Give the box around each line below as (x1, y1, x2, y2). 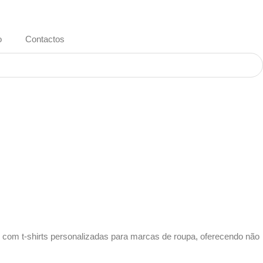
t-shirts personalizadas (22, 231, 109, 242)
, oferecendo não (195, 231, 259, 242)
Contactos (25, 34, 65, 44)
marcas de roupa (130, 231, 195, 242)
